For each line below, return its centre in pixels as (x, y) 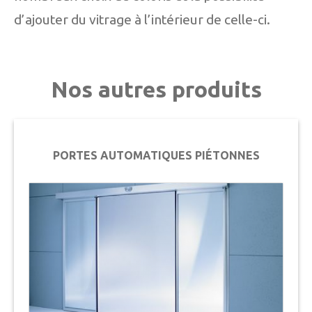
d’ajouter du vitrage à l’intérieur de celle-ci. (142, 19)
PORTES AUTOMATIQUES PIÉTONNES (156, 155)
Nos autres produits (156, 89)
